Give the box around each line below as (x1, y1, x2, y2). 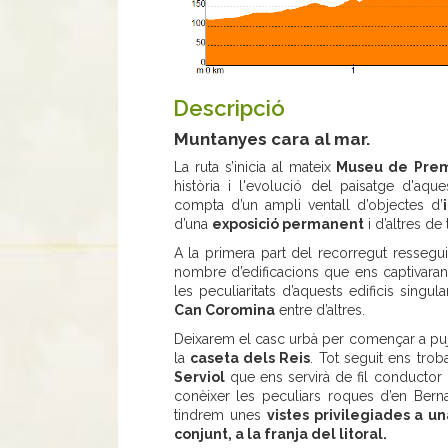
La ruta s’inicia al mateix (173, 158, 332, 175)
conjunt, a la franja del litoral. (173, 425, 387, 442)
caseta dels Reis (189, 349, 311, 366)
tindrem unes (173, 406, 267, 423)
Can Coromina (173, 301, 275, 318)
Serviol (173, 368, 225, 385)
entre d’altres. (274, 301, 365, 318)
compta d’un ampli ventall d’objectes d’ (173, 196, 444, 213)
